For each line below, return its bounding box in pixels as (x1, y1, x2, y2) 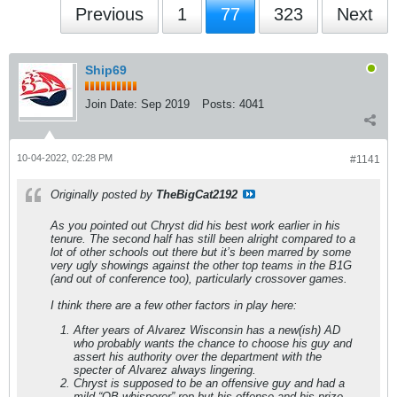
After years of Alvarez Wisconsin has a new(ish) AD (74, 323, 340, 337)
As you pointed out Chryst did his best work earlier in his (51, 219, 340, 232)
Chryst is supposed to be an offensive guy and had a (74, 377, 345, 390)
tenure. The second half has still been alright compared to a (51, 232, 355, 245)
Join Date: (85, 97, 137, 111)
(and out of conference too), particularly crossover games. (51, 272, 347, 285)
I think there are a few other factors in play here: (51, 299, 297, 312)
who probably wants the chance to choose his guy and (74, 337, 352, 350)
